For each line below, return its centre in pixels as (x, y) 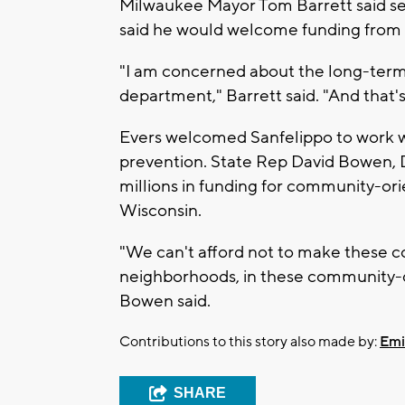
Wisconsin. (160, 211)
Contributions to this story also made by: (250, 342)
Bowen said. (165, 301)
